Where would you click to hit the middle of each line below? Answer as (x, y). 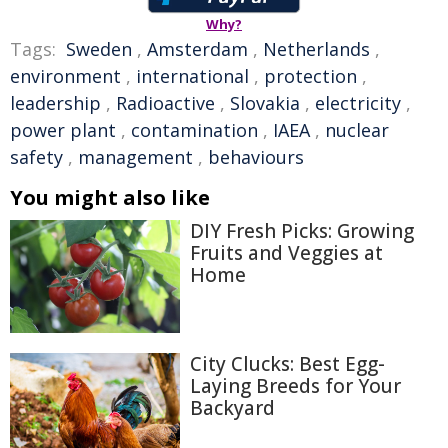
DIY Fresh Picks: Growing (302, 231)
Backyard (232, 408)
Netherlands (316, 49)
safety (36, 157)
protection (310, 76)
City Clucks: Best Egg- (287, 364)
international (192, 76)
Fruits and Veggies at (286, 253)
